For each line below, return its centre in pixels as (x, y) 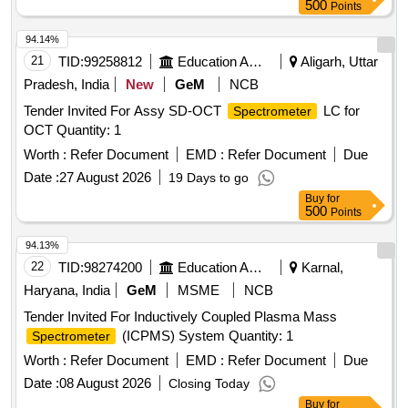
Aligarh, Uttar (338, 62)
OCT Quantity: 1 (72, 130)
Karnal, (321, 268)
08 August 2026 (105, 383)
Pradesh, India (66, 85)
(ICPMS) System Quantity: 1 (206, 336)
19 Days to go (209, 178)
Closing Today (209, 384)
